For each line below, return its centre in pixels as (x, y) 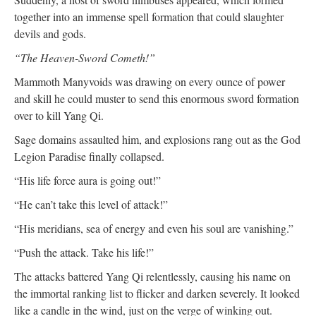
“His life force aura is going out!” (87, 180)
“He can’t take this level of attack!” (91, 204)
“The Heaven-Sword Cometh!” (85, 57)
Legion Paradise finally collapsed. (89, 156)
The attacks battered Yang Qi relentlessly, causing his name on (152, 276)
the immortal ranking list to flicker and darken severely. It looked (157, 293)
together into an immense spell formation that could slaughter (149, 17)
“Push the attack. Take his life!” (84, 252)
